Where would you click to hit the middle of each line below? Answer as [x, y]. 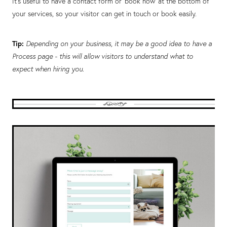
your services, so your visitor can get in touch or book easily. [104, 13]
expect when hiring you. [48, 69]
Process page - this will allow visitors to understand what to [103, 56]
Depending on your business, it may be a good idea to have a [119, 43]
